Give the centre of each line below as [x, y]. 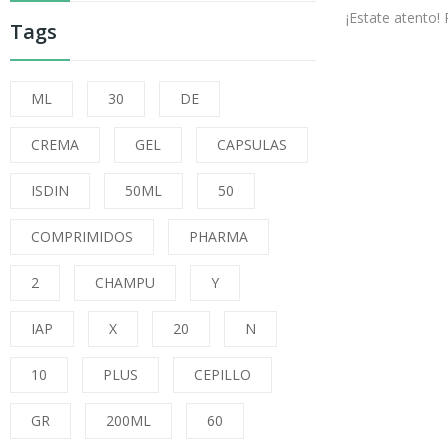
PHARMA [218, 237]
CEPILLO [222, 375]
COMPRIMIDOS [82, 237]
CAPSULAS [252, 145]
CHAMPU [125, 283]
